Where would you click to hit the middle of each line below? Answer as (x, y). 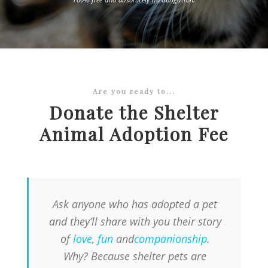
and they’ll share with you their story (135, 222)
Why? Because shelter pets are (135, 256)
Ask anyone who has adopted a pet (135, 204)
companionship (170, 239)
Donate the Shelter (134, 113)
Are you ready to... (134, 91)
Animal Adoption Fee (134, 134)
